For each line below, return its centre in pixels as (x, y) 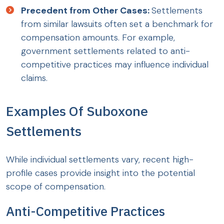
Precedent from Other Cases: (86, 11)
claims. (34, 78)
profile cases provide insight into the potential (100, 173)
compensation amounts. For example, (98, 38)
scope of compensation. (56, 187)
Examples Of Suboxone (77, 111)
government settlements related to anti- (105, 51)
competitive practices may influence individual (115, 65)
